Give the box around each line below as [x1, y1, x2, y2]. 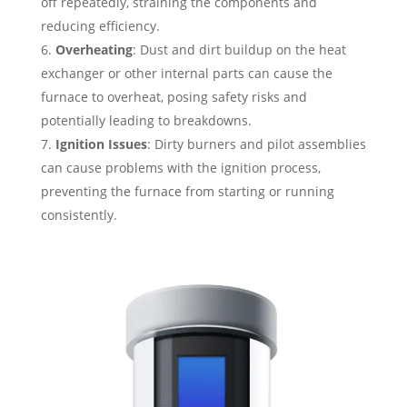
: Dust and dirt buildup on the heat [132, 41, 346, 59]
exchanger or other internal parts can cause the [40, 65, 333, 83]
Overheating [55, 41, 133, 59]
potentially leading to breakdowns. [40, 112, 252, 130]
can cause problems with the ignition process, [40, 159, 321, 177]
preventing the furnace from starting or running [40, 183, 334, 201]
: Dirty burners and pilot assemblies [146, 135, 366, 154]
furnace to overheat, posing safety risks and [40, 88, 307, 106]
